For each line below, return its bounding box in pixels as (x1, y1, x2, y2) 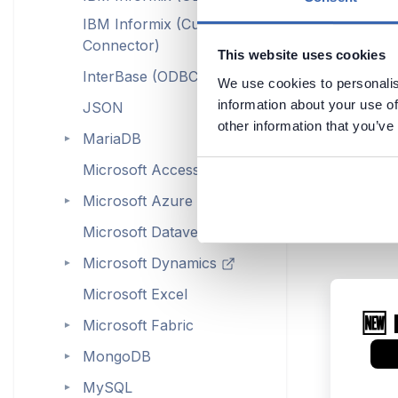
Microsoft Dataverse (82, 222, 219, 241)
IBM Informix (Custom (82, 15, 233, 33)
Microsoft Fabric (82, 315, 194, 334)
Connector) (82, 36, 160, 54)
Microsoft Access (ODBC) (82, 160, 256, 179)
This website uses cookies (217, 47, 386, 63)
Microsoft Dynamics (82, 253, 221, 272)
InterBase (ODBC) (82, 67, 203, 85)
